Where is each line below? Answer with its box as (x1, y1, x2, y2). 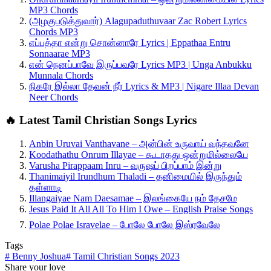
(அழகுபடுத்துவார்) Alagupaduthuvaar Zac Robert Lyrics (29, 15, 247, 26)
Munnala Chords (29, 70, 93, 80)
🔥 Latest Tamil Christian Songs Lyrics (5, 114, 197, 127)
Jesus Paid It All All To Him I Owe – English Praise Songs (29, 204, 253, 215)
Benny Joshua (10, 251, 66, 262)
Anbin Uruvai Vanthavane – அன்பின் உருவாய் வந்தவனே (29, 139, 249, 149)
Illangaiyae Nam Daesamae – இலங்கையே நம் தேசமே (29, 193, 237, 204)
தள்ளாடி (29, 182, 62, 193)
